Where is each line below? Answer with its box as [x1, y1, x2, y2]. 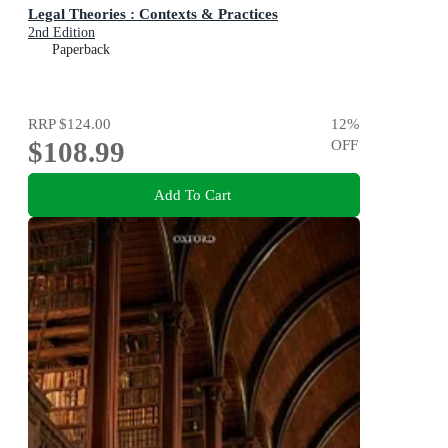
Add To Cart [153, 186, 231, 204]
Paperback [52, 42, 110, 58]
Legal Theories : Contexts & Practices [28, 5, 278, 23]
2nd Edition [28, 25, 95, 41]
